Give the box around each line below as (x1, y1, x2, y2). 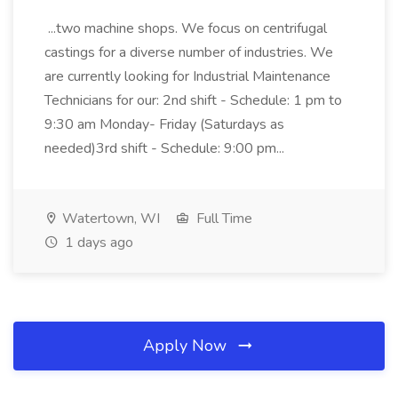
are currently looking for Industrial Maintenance (44, 67, 330, 86)
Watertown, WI (59, 209, 160, 228)
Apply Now (143, 335, 231, 356)
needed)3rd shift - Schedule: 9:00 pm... (44, 139, 288, 158)
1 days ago (61, 233, 133, 252)
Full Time (193, 209, 252, 228)
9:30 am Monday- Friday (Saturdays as (44, 115, 284, 134)
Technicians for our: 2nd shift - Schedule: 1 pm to (44, 91, 342, 110)
